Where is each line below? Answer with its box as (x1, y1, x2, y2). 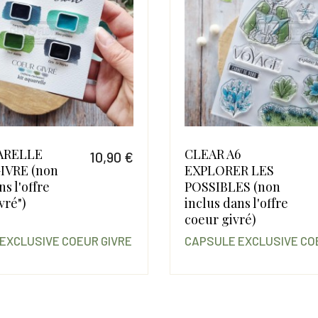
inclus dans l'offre (184, 194, 288, 212)
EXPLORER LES (184, 162, 274, 180)
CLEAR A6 (184, 146, 241, 163)
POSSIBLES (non (184, 178, 280, 196)
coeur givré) (184, 211, 256, 229)
